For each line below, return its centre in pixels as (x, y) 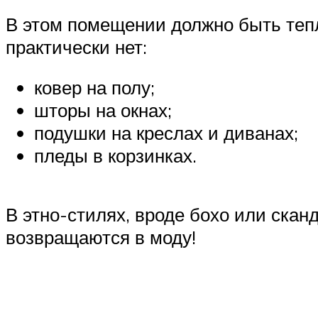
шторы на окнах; (103, 110)
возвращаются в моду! (101, 237)
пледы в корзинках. (115, 156)
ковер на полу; (94, 88)
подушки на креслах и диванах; (166, 133)
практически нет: (76, 46)
